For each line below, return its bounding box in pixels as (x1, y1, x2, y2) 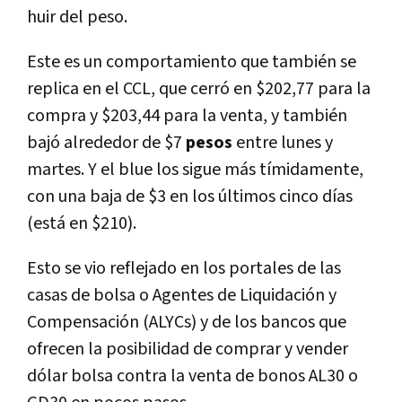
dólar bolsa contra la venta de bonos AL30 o (27, 363, 358, 388)
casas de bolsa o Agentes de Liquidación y (27, 283, 336, 307)
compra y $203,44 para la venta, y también (27, 103, 347, 127)
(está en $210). (27, 211, 136, 235)
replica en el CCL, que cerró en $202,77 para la (27, 76, 371, 100)
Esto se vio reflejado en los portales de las (27, 256, 341, 280)
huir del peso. (27, 4, 131, 29)
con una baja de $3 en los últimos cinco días (27, 184, 353, 208)
